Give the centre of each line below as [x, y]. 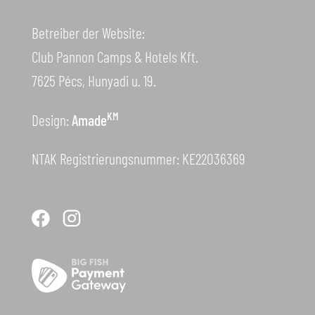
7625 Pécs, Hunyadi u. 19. [94, 81]
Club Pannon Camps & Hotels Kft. [115, 57]
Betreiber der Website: [88, 33]
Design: [51, 119]
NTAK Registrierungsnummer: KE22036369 [138, 159]
